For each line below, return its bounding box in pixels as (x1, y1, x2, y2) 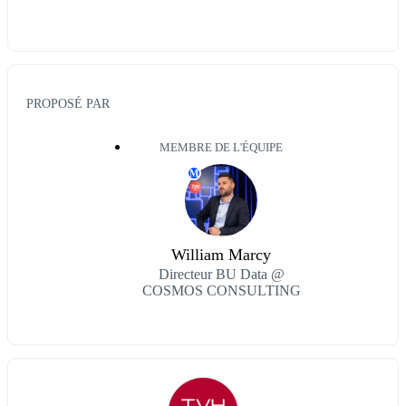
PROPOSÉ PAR (26, 96, 110, 111)
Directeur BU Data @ (158, 266, 285, 283)
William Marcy (171, 246, 271, 265)
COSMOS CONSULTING (141, 283, 301, 299)
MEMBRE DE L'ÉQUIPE (159, 141, 283, 155)
